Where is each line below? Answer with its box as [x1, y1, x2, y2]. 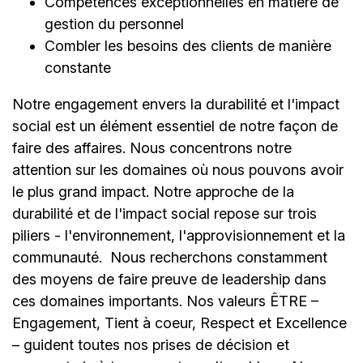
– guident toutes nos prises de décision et [12, 336, 289, 354]
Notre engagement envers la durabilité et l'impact [12, 96, 340, 113]
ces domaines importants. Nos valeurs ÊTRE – [12, 293, 318, 310]
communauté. [12, 249, 102, 267]
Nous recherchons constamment [110, 249, 327, 267]
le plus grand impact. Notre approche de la [12, 183, 294, 201]
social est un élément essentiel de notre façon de [12, 117, 338, 135]
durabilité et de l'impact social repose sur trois [12, 205, 317, 223]
